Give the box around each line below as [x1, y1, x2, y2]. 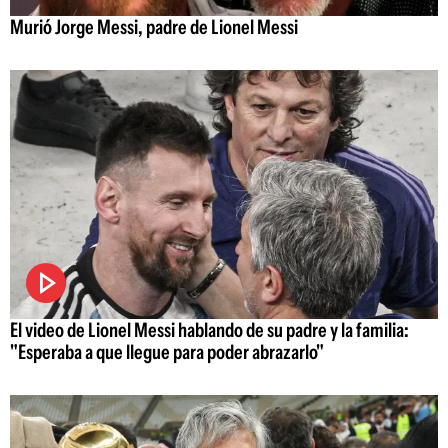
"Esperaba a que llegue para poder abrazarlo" [10, 339, 324, 364]
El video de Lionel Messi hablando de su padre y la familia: [10, 317, 409, 342]
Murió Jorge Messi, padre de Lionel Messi [10, 15, 298, 40]
